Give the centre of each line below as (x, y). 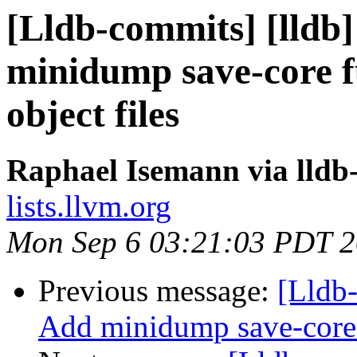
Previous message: (158, 291)
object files (93, 114)
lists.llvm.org (89, 206)
